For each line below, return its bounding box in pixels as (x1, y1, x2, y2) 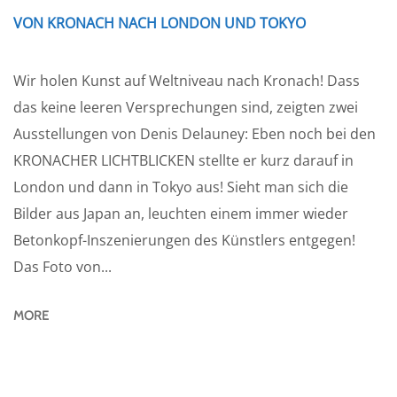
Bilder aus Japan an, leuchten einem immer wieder (13, 204, 348, 224)
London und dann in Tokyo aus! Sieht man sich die (13, 177, 348, 198)
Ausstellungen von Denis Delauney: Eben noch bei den (13, 124, 376, 144)
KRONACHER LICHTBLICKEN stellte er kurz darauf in (13, 151, 354, 171)
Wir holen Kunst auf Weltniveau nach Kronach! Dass (13, 71, 360, 91)
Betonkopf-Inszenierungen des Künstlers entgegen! (13, 230, 355, 251)
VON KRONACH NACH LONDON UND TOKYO (13, 13, 306, 34)
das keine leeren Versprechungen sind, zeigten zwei (13, 97, 358, 118)
